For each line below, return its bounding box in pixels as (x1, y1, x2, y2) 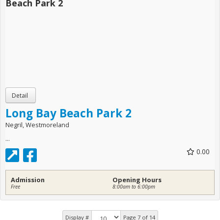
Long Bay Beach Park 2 (5, 105, 132, 121)
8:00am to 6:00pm (112, 183, 155, 190)
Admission (11, 175, 45, 184)
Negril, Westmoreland (5, 120, 69, 129)
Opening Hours (112, 175, 162, 184)
